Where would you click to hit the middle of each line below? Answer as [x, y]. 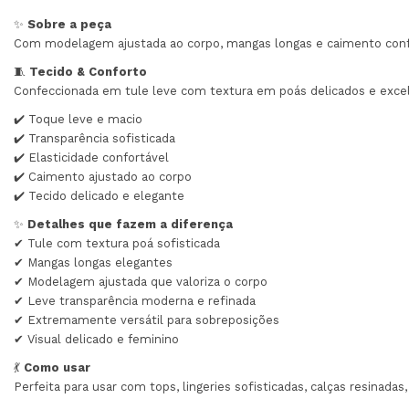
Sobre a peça [69, 24]
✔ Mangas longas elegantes [93, 262]
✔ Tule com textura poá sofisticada [117, 243]
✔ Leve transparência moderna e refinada [135, 300]
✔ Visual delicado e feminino [96, 339]
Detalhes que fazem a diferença [130, 224]
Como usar [57, 367]
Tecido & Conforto [88, 71]
